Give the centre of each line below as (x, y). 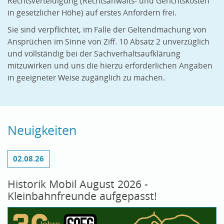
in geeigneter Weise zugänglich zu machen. (86, 78)
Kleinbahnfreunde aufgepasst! (82, 196)
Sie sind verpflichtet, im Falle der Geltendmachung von (107, 30)
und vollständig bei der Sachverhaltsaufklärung (94, 54)
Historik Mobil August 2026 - (78, 184)
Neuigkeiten (42, 130)
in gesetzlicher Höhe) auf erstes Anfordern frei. (92, 13)
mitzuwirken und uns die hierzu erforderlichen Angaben (110, 66)
